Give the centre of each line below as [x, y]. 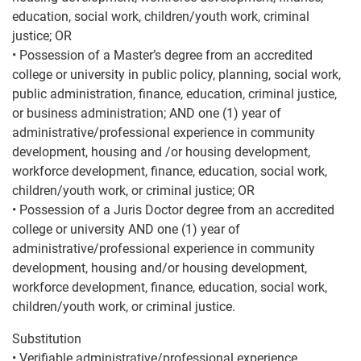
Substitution [47, 339]
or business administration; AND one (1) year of [147, 113]
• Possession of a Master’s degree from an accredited [162, 55]
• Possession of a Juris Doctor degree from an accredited [173, 210]
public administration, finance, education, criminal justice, [174, 94]
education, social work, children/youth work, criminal [161, 17]
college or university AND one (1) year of [126, 229]
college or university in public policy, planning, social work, [176, 75]
